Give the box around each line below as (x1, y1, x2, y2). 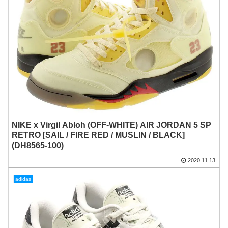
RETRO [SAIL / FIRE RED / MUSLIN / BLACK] (12, 131, 185, 140)
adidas (15, 176, 31, 182)
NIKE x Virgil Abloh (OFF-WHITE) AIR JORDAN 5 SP (12, 121, 212, 130)
